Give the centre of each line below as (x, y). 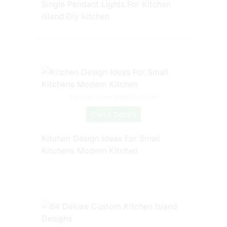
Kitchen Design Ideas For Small (101, 138)
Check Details (113, 114)
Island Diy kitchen (75, 16)
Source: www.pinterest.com (113, 97)
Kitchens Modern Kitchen (89, 150)
